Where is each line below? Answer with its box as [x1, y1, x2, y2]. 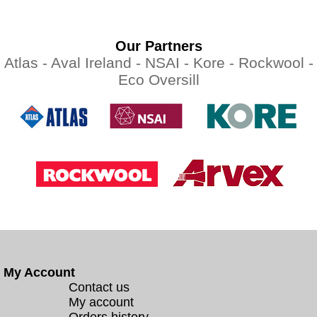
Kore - [192, 54, 238, 71]
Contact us [69, 280, 129, 294]
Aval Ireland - [50, 54, 145, 71]
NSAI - [144, 54, 193, 71]
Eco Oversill [117, 71, 200, 88]
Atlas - [4, 54, 51, 71]
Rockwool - [238, 54, 313, 71]
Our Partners [115, 38, 202, 54]
